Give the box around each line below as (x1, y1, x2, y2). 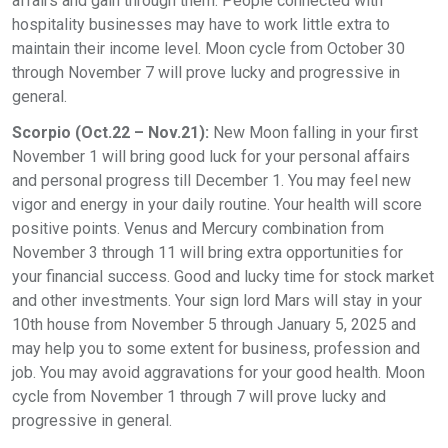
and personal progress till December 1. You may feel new (12, 171, 411, 190)
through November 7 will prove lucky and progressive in (12, 63, 400, 82)
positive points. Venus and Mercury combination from (12, 219, 384, 238)
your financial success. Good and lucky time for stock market (12, 267, 434, 286)
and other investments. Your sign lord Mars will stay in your (12, 291, 422, 310)
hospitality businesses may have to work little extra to (12, 15, 390, 34)
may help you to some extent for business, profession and (12, 339, 420, 358)
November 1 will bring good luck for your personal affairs (12, 147, 410, 166)
